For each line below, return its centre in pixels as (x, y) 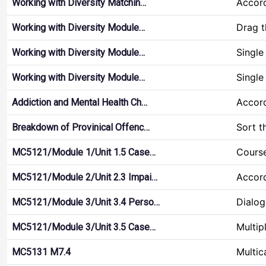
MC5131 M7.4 (41, 252)
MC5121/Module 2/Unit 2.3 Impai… (85, 177)
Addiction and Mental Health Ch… (80, 102)
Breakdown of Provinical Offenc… (81, 127)
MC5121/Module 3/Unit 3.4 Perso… (86, 202)
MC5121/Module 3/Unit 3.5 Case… (84, 227)
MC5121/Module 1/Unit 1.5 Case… (84, 152)
